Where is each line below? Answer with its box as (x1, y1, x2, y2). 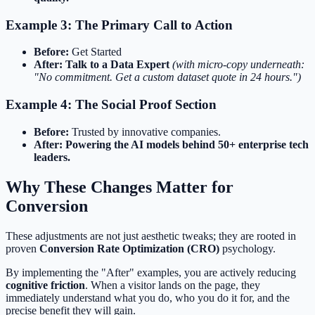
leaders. (34, 150, 70, 163)
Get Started (69, 46, 122, 58)
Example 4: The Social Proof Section (6, 97, 217, 112)
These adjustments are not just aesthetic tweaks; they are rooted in (6, 229, 296, 242)
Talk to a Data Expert (65, 58, 169, 71)
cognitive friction (6, 278, 85, 291)
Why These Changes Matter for (6, 177, 233, 196)
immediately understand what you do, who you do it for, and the (6, 291, 290, 304)
